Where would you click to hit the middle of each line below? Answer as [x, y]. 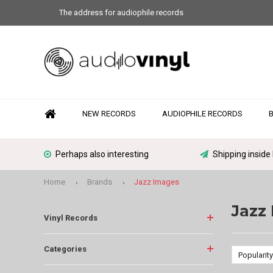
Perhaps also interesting [102, 154]
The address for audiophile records [121, 12]
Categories [65, 249]
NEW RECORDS [109, 114]
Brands [100, 182]
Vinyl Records [71, 218]
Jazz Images [157, 182]
